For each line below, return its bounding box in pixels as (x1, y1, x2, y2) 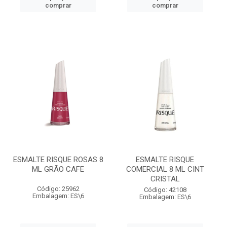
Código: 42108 (143, 186, 186, 194)
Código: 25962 (36, 185, 80, 193)
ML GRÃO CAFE (32, 165, 84, 174)
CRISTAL (150, 174, 180, 183)
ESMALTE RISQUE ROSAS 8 (13, 155, 103, 164)
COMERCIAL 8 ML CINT (126, 165, 204, 174)
